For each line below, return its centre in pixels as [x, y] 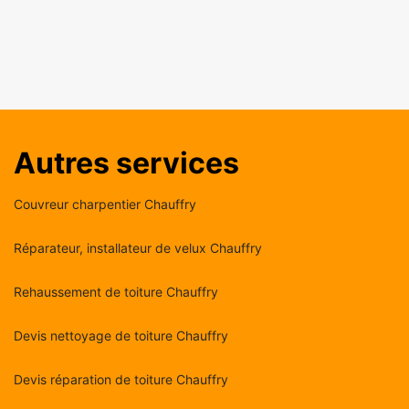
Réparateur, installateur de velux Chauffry [138, 247]
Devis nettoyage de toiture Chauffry [121, 335]
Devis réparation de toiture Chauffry [121, 379]
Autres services [126, 163]
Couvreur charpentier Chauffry [105, 204]
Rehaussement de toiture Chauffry [116, 291]
